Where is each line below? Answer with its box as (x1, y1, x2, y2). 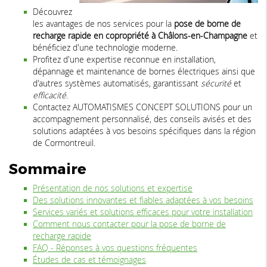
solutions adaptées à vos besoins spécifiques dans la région (33, 125, 256, 137)
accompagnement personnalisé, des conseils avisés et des (33, 113, 252, 125)
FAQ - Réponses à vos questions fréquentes (33, 242, 197, 254)
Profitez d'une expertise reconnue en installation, (33, 54, 216, 66)
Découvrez (33, 6, 72, 18)
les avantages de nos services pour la (33, 18, 174, 30)
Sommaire (9, 160, 86, 178)
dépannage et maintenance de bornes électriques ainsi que (33, 66, 255, 77)
